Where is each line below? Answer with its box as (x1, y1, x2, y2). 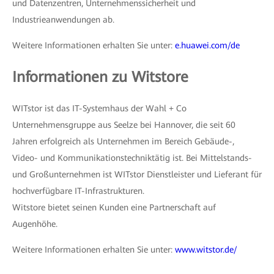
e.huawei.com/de (175, 40, 240, 50)
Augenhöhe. (12, 219, 57, 229)
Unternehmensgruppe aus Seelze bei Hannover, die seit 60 (12, 120, 235, 130)
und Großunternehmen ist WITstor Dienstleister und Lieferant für (12, 169, 262, 179)
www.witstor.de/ (175, 245, 237, 254)
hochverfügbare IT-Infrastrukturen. (12, 186, 144, 196)
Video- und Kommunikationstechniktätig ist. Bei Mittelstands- (12, 153, 252, 163)
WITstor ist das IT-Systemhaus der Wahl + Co (12, 103, 187, 113)
